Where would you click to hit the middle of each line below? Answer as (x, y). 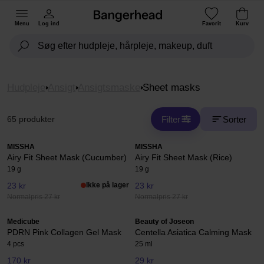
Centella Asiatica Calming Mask (193, 232)
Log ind (49, 23)
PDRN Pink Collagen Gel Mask (64, 232)
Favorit (212, 23)
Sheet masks (172, 88)
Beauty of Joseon (164, 222)
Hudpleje (26, 88)
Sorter (235, 119)
